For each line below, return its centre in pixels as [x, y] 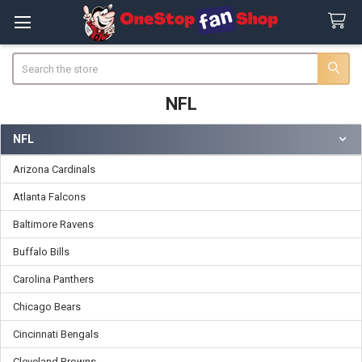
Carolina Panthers [53, 279]
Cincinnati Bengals [56, 334]
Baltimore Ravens [53, 224]
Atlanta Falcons [49, 196]
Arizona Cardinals [54, 169]
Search [28, 60]
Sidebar [38, 156]
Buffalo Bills [41, 251]
